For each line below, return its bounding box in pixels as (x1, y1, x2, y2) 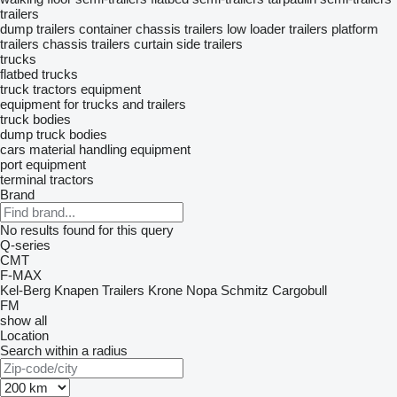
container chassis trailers (79, 21, 223, 36)
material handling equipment (29, 142, 191, 157)
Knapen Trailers (54, 283, 144, 298)
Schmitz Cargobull (221, 283, 327, 298)
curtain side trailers (134, 36, 243, 51)
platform (331, 21, 378, 36)
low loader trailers (227, 21, 328, 36)
